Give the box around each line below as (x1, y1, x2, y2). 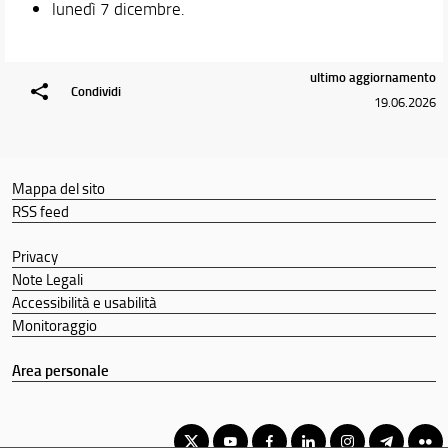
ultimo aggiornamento (310, 68, 437, 87)
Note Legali (11, 268, 83, 290)
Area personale (11, 359, 109, 381)
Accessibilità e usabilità (11, 291, 157, 313)
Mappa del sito (11, 177, 105, 199)
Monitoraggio (11, 314, 97, 336)
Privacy (11, 245, 58, 267)
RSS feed (11, 200, 69, 222)
